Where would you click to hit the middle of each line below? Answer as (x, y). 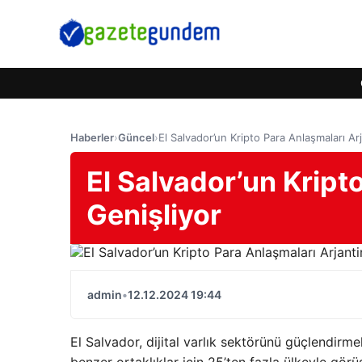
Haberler (92, 137)
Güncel (136, 137)
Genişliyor (154, 215)
